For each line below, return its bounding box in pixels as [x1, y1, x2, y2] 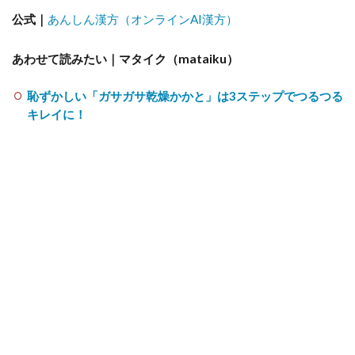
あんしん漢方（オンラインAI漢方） [48, 11, 238, 26]
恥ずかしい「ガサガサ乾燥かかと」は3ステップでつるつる [26, 88, 343, 103]
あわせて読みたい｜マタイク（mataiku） [12, 51, 239, 66]
